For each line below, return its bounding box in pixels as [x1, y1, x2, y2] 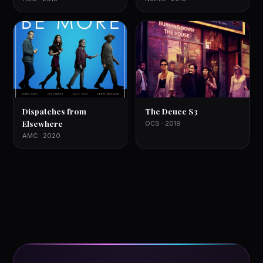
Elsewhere [22, 118, 63, 129]
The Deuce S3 [145, 106, 198, 116]
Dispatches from [22, 106, 87, 116]
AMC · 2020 [22, 131, 61, 140]
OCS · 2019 [145, 119, 181, 127]
